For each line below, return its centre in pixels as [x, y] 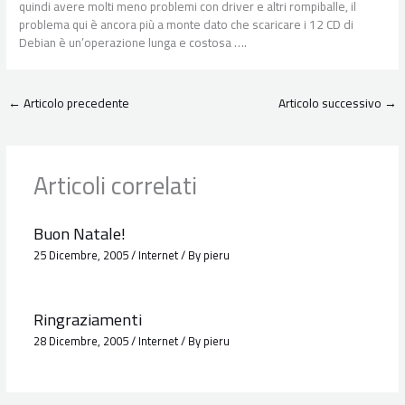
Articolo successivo [331, 103]
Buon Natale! [79, 233]
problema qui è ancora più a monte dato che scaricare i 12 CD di [187, 24]
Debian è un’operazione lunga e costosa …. [133, 42]
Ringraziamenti [87, 319]
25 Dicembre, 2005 [82, 255]
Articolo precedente [75, 103]
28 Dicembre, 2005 [82, 341]
